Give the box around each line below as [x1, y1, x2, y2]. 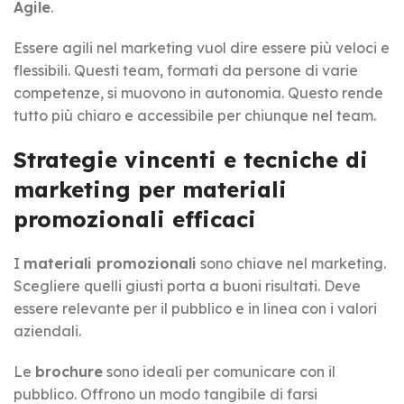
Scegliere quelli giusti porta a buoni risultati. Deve [14, 276, 361, 295]
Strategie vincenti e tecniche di [14, 145, 368, 173]
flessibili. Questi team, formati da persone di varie [14, 60, 358, 79]
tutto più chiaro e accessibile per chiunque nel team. [14, 106, 376, 124]
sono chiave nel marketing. [197, 253, 386, 272]
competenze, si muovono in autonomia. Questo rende [14, 83, 383, 102]
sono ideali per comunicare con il [103, 362, 335, 381]
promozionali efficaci [14, 205, 256, 233]
